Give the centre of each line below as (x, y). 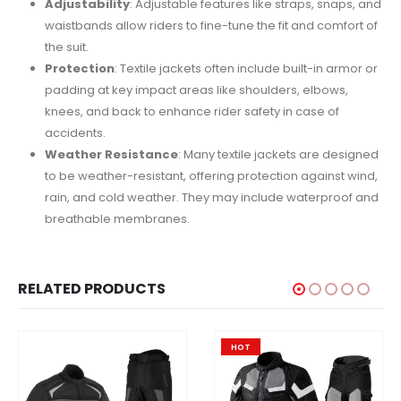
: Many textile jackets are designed (278, 155)
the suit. (66, 47)
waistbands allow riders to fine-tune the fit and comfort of (211, 26)
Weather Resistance (111, 155)
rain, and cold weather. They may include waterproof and (211, 198)
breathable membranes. (117, 219)
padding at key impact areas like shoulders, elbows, (196, 90)
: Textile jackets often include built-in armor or (246, 69)
